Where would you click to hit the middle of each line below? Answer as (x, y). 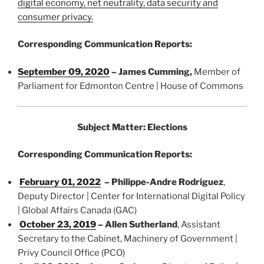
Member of (217, 72)
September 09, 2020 (64, 72)
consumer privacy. (55, 17)
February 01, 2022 (60, 182)
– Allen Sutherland (137, 224)
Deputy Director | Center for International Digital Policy (131, 196)
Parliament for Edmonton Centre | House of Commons (131, 86)
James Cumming (154, 72)
